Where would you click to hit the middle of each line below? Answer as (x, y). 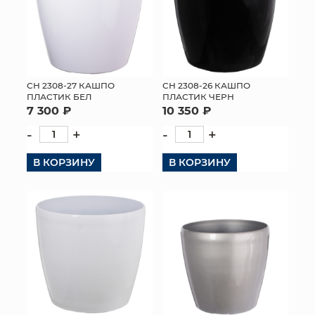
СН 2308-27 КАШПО (71, 85)
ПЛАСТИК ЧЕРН (198, 96)
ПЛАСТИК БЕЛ (59, 96)
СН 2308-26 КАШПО (206, 85)
